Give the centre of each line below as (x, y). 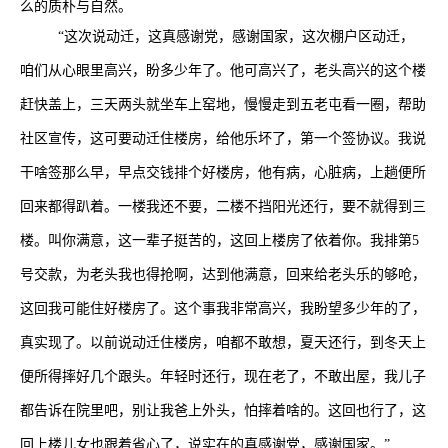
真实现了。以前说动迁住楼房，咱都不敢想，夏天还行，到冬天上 (223, 342)
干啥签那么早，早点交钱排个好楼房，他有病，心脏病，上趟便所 (223, 172)
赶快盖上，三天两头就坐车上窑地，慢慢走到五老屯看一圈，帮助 (223, 104)
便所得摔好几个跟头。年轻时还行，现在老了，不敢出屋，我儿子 (223, 376)
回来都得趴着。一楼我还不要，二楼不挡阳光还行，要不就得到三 (223, 206)
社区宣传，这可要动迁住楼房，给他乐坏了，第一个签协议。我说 (223, 138)
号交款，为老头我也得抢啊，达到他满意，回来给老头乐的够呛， (223, 274)
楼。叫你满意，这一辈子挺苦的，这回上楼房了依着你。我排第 (216, 240)
